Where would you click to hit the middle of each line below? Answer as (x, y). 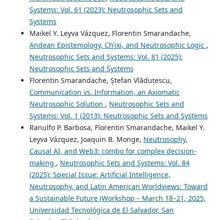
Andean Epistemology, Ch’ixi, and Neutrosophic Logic (118, 45)
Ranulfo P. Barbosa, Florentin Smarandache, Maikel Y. (117, 127)
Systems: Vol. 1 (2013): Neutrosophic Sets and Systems (118, 115)
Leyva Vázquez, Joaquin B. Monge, (86, 139)
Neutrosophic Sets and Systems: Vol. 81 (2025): (106, 56)
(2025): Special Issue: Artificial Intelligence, (100, 174)
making (42, 163)
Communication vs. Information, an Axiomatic (104, 92)
